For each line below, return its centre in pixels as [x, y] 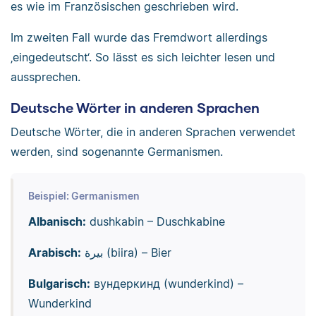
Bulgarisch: [59, 283]
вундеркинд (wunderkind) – [166, 283]
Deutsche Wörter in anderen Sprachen [135, 107]
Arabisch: [54, 252]
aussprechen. [45, 77]
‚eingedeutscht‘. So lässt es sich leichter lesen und [143, 57]
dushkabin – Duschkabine [155, 221]
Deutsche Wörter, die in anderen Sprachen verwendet [153, 132]
